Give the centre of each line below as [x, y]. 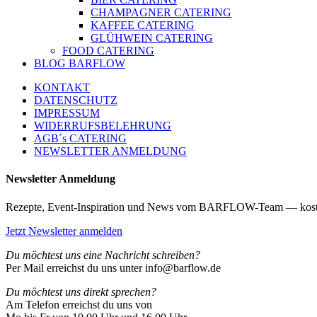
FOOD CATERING [108, 51]
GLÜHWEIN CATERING [152, 38]
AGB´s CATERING [80, 139]
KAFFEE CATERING [143, 25]
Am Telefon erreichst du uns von [79, 304]
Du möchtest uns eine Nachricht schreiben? [103, 255]
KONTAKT [62, 88]
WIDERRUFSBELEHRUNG [103, 126]
